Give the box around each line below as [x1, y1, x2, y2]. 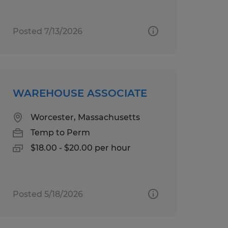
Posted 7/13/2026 [12, 26, 82, 36]
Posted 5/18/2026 [12, 189, 83, 199]
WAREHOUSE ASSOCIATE [12, 87, 147, 99]
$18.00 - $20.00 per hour [30, 142, 131, 153]
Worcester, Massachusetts [30, 112, 140, 122]
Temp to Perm [30, 127, 90, 137]
